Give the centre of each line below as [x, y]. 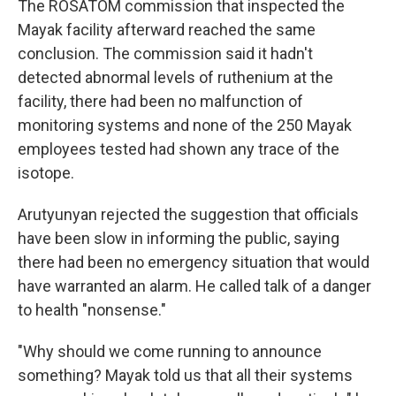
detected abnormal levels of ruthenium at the [175, 77]
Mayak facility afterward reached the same [167, 30]
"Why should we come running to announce [170, 351]
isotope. [46, 173]
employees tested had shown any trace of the [179, 149]
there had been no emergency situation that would [194, 262]
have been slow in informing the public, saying [179, 238]
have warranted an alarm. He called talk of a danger [194, 286]
